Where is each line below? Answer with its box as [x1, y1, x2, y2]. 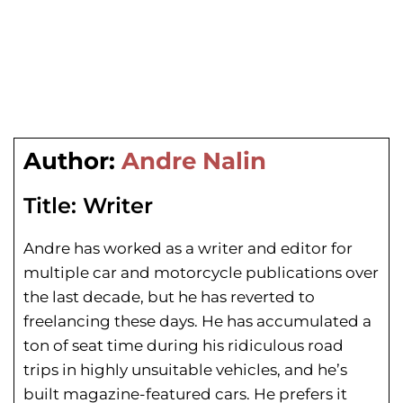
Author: [23, 147, 115, 176]
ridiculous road [224, 336, 344, 355]
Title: [23, 193, 76, 219]
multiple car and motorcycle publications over [23, 264, 379, 282]
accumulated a [256, 312, 372, 331]
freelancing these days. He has [23, 312, 256, 331]
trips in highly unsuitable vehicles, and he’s [23, 361, 347, 380]
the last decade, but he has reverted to [23, 288, 315, 307]
